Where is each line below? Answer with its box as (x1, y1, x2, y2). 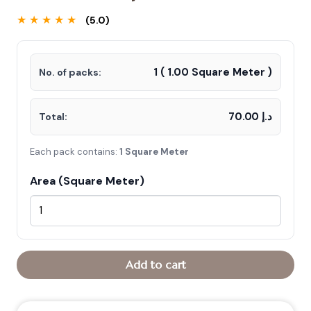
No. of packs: (39, 66, 101, 79)
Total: (39, 110, 67, 124)
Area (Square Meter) (30, 174, 144, 189)
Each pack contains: (30, 146, 119, 158)
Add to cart (125, 258, 186, 272)
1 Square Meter (119, 146, 189, 158)
